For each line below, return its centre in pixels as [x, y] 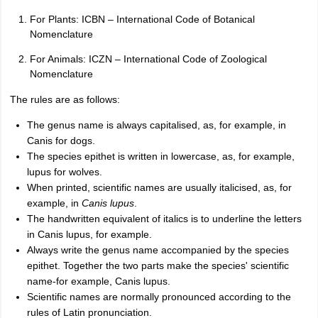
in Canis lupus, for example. [89, 234]
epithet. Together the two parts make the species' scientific [158, 265]
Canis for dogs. [61, 141]
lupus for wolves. [64, 172]
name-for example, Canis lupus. [98, 281]
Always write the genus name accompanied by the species [158, 250]
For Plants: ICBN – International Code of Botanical [142, 19]
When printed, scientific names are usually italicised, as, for [159, 187]
